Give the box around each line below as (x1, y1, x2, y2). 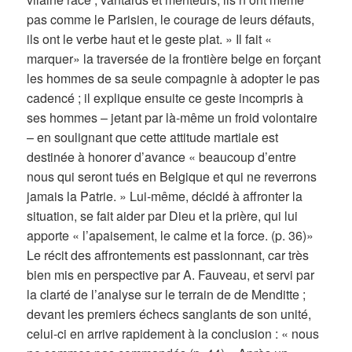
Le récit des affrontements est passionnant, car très (27, 246, 310, 265)
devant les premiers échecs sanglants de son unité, (27, 305, 312, 324)
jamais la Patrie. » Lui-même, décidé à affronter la (27, 187, 303, 206)
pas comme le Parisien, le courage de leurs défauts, (27, 10, 315, 29)
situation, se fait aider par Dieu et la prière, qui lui (27, 207, 299, 225)
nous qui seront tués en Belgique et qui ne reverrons (27, 167, 317, 186)
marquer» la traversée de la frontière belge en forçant (27, 49, 321, 68)
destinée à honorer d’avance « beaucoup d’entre (27, 148, 297, 167)
